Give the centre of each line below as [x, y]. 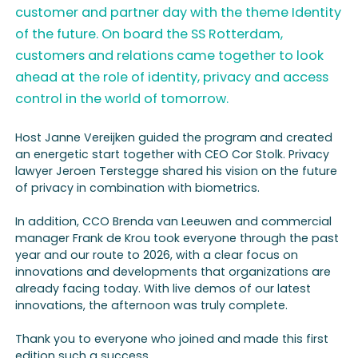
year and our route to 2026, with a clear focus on [157, 255]
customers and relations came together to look [170, 56]
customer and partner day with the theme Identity [179, 13]
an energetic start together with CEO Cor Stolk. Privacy [173, 154]
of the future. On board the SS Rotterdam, [149, 34]
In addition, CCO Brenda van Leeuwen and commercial [174, 221]
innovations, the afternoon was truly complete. [152, 305]
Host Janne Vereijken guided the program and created [174, 137]
